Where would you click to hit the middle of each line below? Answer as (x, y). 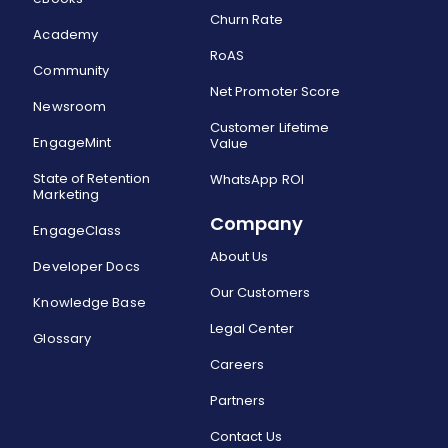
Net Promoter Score (275, 92)
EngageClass (77, 231)
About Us (239, 257)
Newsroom (70, 107)
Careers (237, 365)
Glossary (62, 339)
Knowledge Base (89, 303)
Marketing (66, 195)
